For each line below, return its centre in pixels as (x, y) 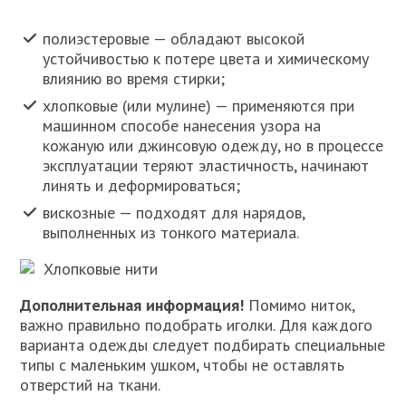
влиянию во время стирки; (134, 78)
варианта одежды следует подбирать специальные (203, 344)
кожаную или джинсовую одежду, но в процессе (213, 145)
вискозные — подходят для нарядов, (174, 212)
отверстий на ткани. (91, 384)
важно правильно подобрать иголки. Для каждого (197, 324)
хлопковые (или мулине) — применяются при (199, 105)
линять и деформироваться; (142, 185)
